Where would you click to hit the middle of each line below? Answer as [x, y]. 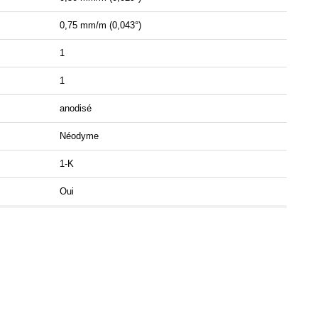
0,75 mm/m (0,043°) [100, 26]
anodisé [76, 109]
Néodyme [79, 136]
